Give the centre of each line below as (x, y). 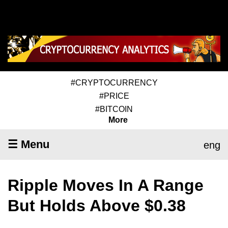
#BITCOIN (114, 109)
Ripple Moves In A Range (106, 185)
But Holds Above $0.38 (97, 205)
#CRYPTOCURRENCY (114, 82)
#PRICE (114, 96)
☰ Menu (28, 144)
